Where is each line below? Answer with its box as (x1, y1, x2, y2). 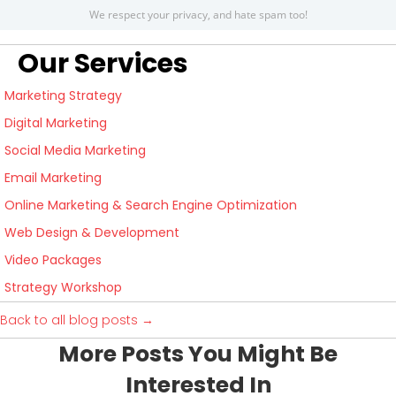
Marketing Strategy (4, 86, 122, 104)
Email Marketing (4, 168, 102, 187)
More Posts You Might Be (58, 338, 338, 369)
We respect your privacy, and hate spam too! (88, 6, 308, 22)
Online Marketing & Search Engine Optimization (4, 195, 297, 214)
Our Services (18, 44, 188, 82)
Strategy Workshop (4, 278, 122, 296)
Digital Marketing (4, 113, 107, 132)
